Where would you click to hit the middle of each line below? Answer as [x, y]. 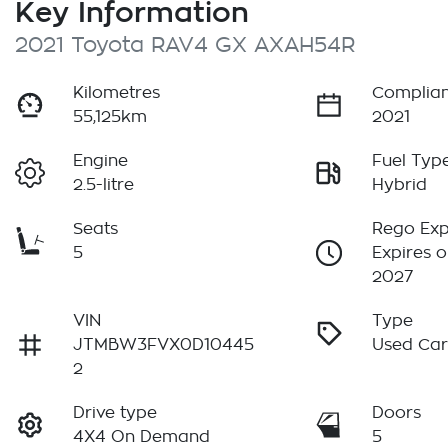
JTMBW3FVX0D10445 [164, 345]
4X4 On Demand [142, 437]
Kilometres [117, 93]
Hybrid [400, 185]
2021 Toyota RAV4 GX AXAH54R [185, 46]
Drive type [115, 413]
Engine [101, 161]
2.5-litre [104, 185]
